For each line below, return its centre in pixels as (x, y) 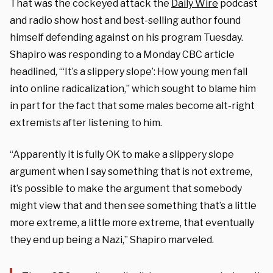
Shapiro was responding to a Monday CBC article (122, 54)
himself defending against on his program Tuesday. (126, 37)
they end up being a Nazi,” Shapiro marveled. (112, 239)
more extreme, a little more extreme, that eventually (132, 222)
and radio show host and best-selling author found (125, 20)
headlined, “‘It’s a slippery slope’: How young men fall (129, 71)
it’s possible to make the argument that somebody (126, 188)
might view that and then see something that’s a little (133, 205)
